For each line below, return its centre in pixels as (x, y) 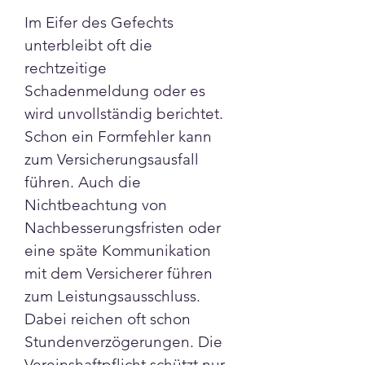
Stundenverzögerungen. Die (125, 342)
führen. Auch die (85, 182)
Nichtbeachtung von (98, 205)
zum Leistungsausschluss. (114, 296)
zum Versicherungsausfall (114, 159)
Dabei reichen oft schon (110, 319)
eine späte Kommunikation (120, 251)
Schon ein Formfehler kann (120, 136)
